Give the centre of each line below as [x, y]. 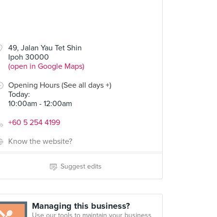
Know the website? [40, 141]
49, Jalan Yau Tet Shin [45, 48]
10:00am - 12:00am [40, 104]
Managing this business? [81, 206]
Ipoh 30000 [29, 57]
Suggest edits [81, 166]
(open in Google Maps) [46, 66]
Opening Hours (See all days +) [60, 85]
